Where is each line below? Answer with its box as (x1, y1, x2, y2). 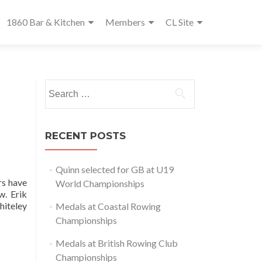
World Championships (55, 178, 144, 189)
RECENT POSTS (45, 130, 126, 142)
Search (44, 80, 71, 91)
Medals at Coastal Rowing (55, 201, 161, 212)
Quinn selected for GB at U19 (55, 164, 174, 175)
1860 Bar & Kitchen (6, 16, 85, 27)
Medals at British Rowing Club (55, 237, 178, 249)
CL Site (166, 16, 194, 27)
